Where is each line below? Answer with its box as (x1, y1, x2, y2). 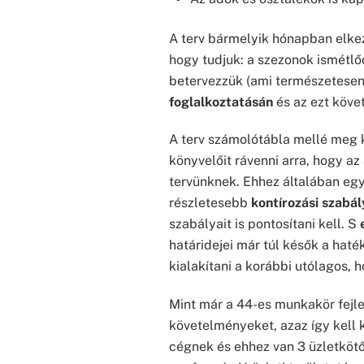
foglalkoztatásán (169, 93, 273, 110)
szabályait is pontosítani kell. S (169, 216, 360, 232)
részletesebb (169, 195, 251, 211)
